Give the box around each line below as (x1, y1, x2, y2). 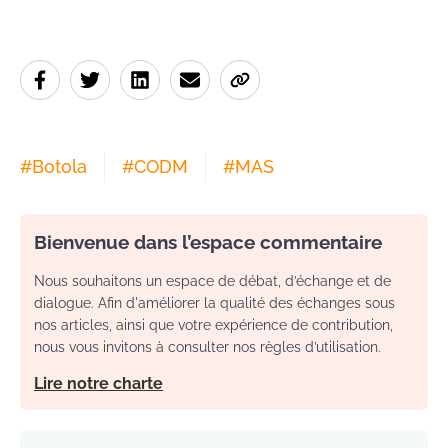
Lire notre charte (34, 374, 163, 394)
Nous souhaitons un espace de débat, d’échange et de (34, 273, 391, 290)
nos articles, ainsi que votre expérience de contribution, (34, 317, 393, 334)
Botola (32, 156, 87, 178)
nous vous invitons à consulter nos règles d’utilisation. (34, 339, 381, 356)
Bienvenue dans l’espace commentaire (34, 231, 382, 254)
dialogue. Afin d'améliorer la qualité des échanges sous (34, 295, 395, 312)
